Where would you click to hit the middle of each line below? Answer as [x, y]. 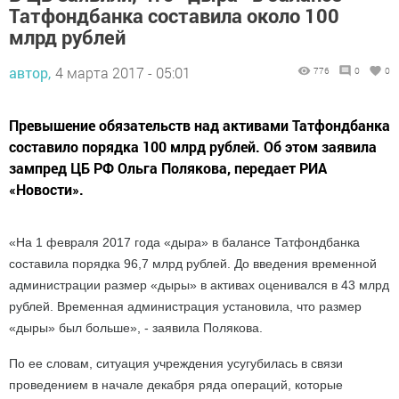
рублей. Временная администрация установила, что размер [185, 306]
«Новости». [46, 189]
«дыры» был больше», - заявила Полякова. [136, 327]
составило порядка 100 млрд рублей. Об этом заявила [193, 146]
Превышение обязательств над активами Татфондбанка [199, 125]
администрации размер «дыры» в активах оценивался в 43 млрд [199, 285]
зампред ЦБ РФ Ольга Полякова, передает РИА [168, 167]
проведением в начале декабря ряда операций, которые [176, 384]
